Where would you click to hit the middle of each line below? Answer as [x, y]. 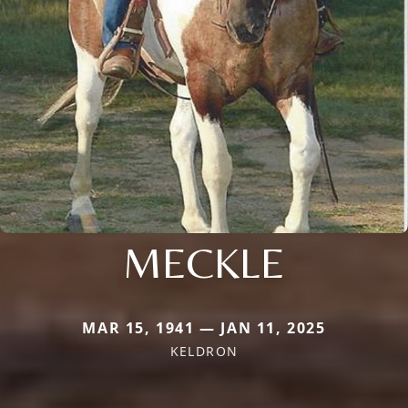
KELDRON [204, 351]
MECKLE [204, 262]
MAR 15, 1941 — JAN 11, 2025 [204, 327]
